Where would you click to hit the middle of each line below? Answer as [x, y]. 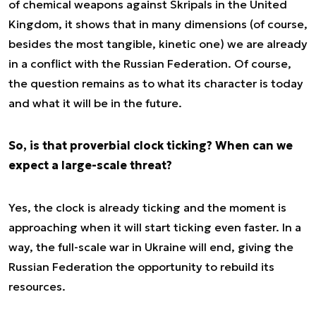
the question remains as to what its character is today [156, 83]
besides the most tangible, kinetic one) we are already [158, 44]
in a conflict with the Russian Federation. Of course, [150, 63]
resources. [37, 286]
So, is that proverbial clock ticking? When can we [151, 145]
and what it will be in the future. [95, 103]
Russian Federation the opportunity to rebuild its [141, 267]
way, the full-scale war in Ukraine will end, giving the [151, 247]
